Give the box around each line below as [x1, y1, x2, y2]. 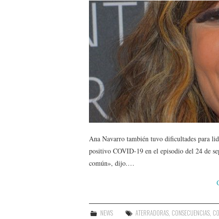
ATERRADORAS [135, 208, 169, 218]
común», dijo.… [89, 158, 134, 168]
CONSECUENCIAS [172, 208, 210, 218]
